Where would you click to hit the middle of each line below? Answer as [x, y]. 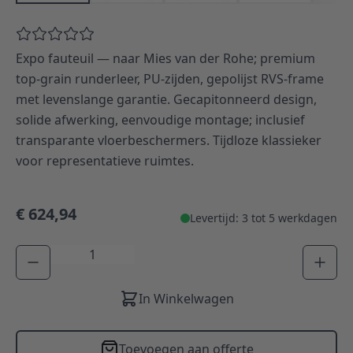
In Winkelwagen [186, 298]
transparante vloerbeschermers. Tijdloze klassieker [169, 140]
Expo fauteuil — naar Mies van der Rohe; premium [165, 58]
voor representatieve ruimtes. [105, 160]
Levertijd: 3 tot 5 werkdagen [264, 217]
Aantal [69, 253]
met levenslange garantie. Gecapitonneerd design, [166, 99]
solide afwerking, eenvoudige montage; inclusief [160, 119]
